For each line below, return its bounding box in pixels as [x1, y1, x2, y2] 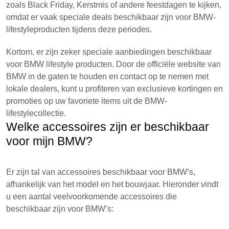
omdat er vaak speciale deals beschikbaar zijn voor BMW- [6, 13, 216, 21]
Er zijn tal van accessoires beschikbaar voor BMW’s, [6, 168, 195, 176]
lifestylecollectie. [6, 109, 66, 118]
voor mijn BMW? [6, 134, 93, 148]
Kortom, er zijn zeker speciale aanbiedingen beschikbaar [6, 48, 212, 56]
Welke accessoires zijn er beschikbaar [6, 120, 209, 133]
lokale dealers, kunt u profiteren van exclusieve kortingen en [6, 84, 223, 93]
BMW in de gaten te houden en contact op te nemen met [6, 72, 209, 81]
